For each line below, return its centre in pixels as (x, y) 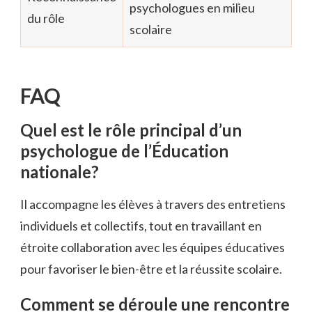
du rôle (46, 18)
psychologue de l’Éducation (124, 151)
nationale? (60, 172)
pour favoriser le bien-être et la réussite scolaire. (151, 268)
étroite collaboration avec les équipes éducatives (153, 247)
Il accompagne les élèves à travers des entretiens (153, 204)
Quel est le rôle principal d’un (131, 130)
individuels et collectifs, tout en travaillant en (141, 225)
